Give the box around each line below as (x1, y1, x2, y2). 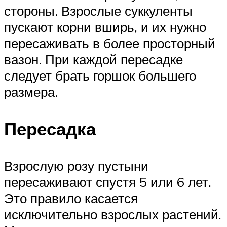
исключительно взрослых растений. (4, 206, 221, 222)
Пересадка (4, 117, 96, 140)
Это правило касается (4, 190, 138, 206)
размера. (4, 83, 58, 100)
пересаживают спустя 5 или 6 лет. (4, 173, 211, 190)
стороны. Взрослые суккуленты (4, 2, 193, 19)
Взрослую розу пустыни (4, 157, 148, 174)
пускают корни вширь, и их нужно (4, 18, 206, 35)
